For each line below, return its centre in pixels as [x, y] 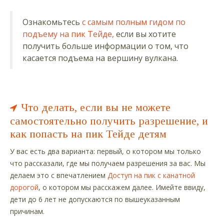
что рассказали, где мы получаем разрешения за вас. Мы [108, 163]
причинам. [27, 211]
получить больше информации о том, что [105, 46]
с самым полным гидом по [134, 22]
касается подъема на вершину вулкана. [100, 58]
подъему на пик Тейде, [68, 34]
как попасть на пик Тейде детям [88, 133]
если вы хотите [145, 34]
